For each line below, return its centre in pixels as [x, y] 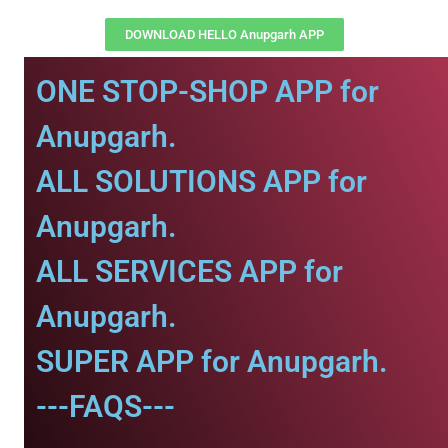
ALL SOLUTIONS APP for [201, 181]
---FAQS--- [105, 406]
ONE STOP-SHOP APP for [207, 91]
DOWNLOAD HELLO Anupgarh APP [224, 34]
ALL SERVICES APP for [189, 271]
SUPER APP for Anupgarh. [212, 361]
